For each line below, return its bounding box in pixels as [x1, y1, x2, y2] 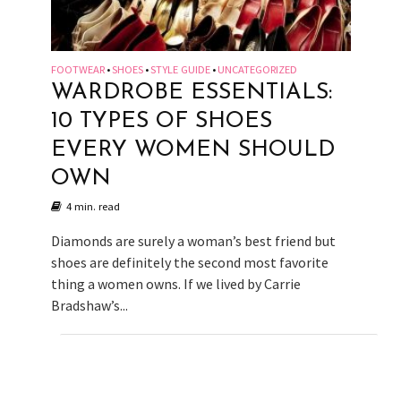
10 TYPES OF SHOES [50, 110, 272, 133]
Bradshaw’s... [50, 296, 128, 315]
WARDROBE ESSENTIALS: [50, 81, 332, 105]
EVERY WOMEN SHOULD [50, 139, 335, 162]
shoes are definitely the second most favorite [50, 253, 328, 272]
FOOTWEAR [50, 63, 105, 77]
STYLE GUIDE [149, 63, 210, 77]
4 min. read [65, 200, 120, 214]
